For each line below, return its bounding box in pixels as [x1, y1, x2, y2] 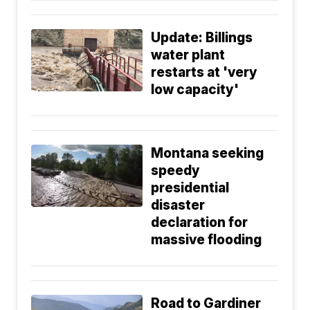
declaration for [151, 214, 248, 230]
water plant [151, 46, 226, 63]
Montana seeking [151, 145, 264, 161]
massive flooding [151, 231, 262, 248]
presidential [151, 179, 230, 196]
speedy [151, 162, 201, 179]
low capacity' [151, 81, 239, 98]
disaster [151, 197, 206, 213]
